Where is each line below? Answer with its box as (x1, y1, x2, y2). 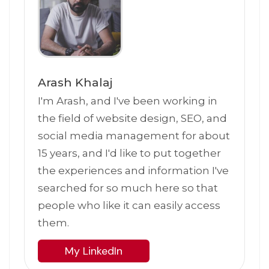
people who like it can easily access (38, 199, 221, 211)
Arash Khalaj (38, 75, 113, 89)
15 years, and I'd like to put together (38, 147, 222, 159)
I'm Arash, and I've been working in (38, 94, 218, 107)
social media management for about (38, 129, 231, 142)
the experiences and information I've (38, 164, 229, 177)
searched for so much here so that (38, 181, 219, 194)
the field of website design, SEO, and (38, 112, 228, 124)
